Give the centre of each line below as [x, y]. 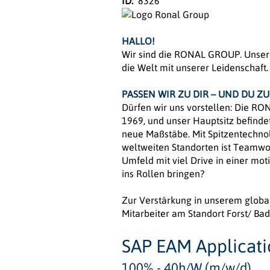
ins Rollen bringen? [163, 174]
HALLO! [138, 41]
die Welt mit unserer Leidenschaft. [195, 68]
